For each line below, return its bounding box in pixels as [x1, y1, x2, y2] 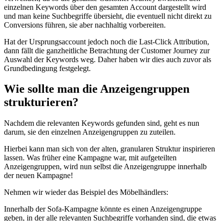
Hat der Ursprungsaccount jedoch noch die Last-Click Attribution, [4, 37, 209, 46]
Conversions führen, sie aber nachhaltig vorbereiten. [4, 20, 166, 29]
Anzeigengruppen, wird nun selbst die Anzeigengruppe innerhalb [4, 162, 207, 171]
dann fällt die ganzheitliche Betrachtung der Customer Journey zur [4, 46, 210, 55]
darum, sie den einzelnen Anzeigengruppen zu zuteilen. [4, 128, 176, 137]
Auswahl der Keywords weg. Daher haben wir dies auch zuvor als [4, 55, 211, 64]
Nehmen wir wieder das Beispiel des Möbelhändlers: [4, 188, 168, 197]
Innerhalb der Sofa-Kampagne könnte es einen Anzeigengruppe [4, 205, 202, 214]
